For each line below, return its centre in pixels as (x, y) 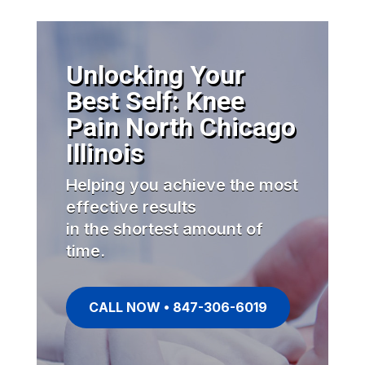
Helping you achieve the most (182, 185)
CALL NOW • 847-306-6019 (178, 307)
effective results (131, 207)
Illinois (105, 153)
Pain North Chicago (180, 127)
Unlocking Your (155, 75)
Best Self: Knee (155, 101)
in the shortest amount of (164, 229)
